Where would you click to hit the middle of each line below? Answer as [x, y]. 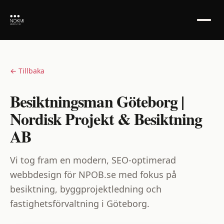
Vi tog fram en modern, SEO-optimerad [93, 160]
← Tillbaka [27, 71]
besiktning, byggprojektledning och [86, 189]
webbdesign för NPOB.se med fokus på [93, 174]
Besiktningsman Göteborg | [97, 101]
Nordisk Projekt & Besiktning [106, 119]
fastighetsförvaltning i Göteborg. [80, 203]
